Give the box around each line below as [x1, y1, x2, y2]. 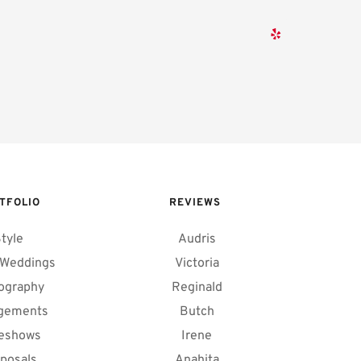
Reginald [171, 279, 222, 296]
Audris [177, 230, 216, 247]
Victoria [174, 255, 219, 272]
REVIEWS [168, 196, 225, 210]
